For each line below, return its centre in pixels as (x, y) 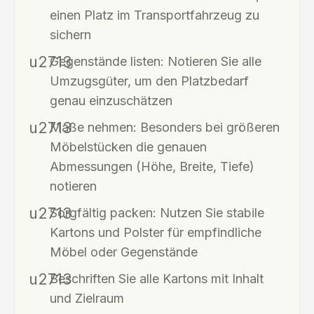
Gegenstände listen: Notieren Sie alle (156, 61)
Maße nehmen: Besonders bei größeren (165, 127)
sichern (70, 34)
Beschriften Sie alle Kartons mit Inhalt (157, 278)
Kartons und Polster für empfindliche (156, 232)
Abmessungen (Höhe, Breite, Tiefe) (152, 166)
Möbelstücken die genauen (128, 146)
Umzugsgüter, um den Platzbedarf (149, 81)
